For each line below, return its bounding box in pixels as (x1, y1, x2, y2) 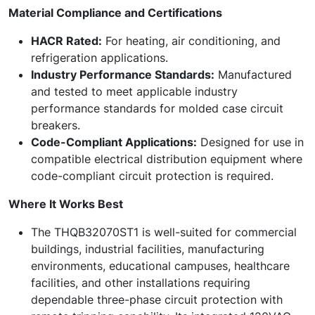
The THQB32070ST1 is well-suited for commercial (31, 225, 297, 239)
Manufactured (214, 67, 292, 82)
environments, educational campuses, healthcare (31, 259, 290, 273)
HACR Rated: (31, 34, 102, 48)
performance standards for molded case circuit (31, 101, 283, 115)
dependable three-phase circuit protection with (31, 292, 283, 307)
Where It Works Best (8, 197, 123, 211)
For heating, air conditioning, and (102, 34, 281, 48)
